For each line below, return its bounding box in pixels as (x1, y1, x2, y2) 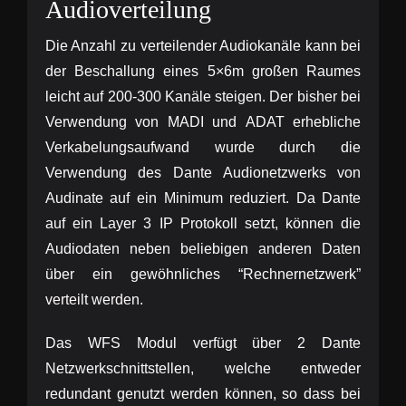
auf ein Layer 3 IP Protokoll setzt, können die (44, 216, 362, 231)
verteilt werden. (44, 292, 143, 307)
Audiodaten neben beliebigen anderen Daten (44, 241, 362, 256)
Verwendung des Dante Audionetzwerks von (44, 165, 362, 180)
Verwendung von (44, 114, 168, 130)
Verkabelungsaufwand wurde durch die (44, 140, 362, 155)
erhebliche (284, 114, 362, 130)
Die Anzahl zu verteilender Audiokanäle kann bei (44, 38, 362, 53)
